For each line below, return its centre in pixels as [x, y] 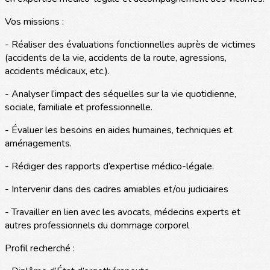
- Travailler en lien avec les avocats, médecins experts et [123, 212]
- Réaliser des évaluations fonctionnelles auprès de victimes [130, 45]
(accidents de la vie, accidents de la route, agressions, [116, 58]
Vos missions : [34, 22]
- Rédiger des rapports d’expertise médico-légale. [109, 167]
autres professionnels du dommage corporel [97, 226]
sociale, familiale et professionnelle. [79, 108]
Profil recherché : [40, 249]
